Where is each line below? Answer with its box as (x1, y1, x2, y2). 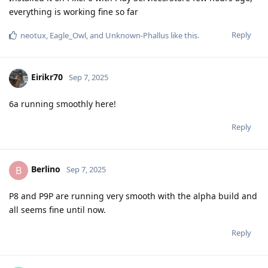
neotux (20, 29, 46, 41)
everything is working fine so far (9, 5, 138, 17)
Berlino (31, 163, 60, 175)
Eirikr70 (31, 71, 63, 83)
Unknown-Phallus (105, 29, 169, 41)
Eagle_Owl (50, 29, 86, 41)
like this (169, 29, 197, 41)
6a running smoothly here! (9, 98, 116, 109)
